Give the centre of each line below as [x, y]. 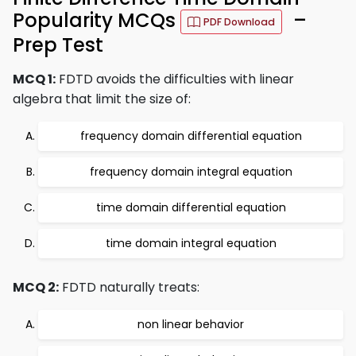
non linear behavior [191, 324]
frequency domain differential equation [191, 136]
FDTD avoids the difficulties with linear [175, 79]
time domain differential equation [191, 207]
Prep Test [58, 45]
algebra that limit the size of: [102, 99]
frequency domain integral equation [191, 172]
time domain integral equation [191, 243]
